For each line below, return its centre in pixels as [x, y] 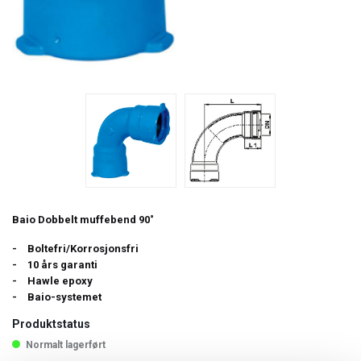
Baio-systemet [63, 297]
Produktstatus [51, 324]
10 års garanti [61, 265]
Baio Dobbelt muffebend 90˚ [83, 220]
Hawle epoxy [59, 281]
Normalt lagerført [66, 345]
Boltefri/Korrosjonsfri [82, 249]
